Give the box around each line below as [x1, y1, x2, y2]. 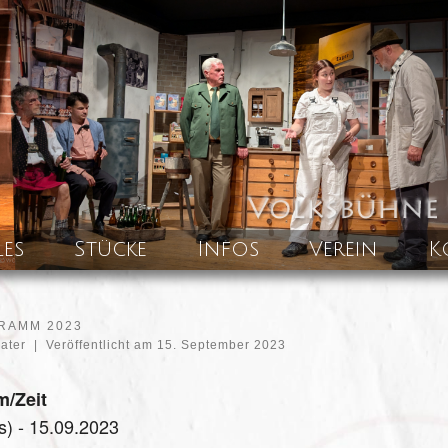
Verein [308, 238, 378, 261]
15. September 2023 [156, 337, 286, 352]
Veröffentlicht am [45, 337, 157, 352]
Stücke [73, 238, 147, 261]
